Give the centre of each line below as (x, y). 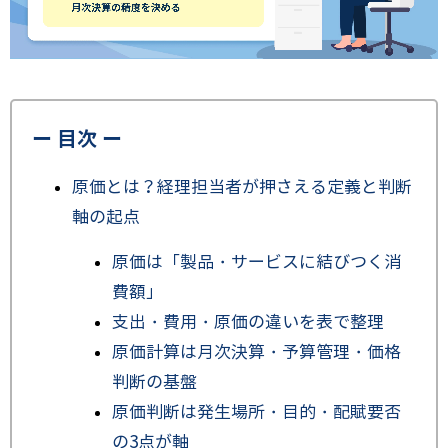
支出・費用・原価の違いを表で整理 (248, 323)
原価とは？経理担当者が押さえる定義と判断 (242, 188)
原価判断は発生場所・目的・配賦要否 (256, 413)
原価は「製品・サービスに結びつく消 (256, 263)
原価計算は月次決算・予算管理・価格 (256, 353)
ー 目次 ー (77, 139)
